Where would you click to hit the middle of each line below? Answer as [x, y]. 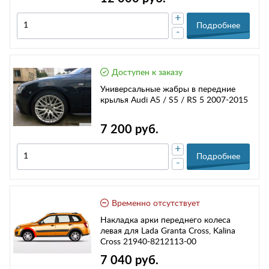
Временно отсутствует [156, 203]
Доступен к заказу [147, 72]
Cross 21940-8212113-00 [160, 242]
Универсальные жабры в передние [168, 89]
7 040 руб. [129, 261]
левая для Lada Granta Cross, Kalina [168, 231]
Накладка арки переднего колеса [165, 220]
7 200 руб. [129, 129]
